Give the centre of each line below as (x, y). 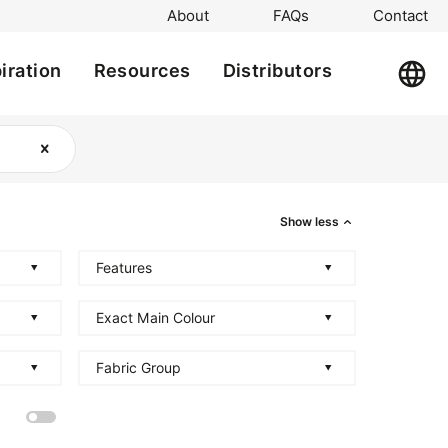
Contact (400, 16)
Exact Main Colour (155, 317)
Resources (142, 70)
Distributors (277, 70)
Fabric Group (138, 367)
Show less (310, 221)
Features (124, 267)
